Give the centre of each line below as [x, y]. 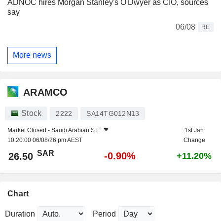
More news [32, 55]
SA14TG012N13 [113, 113]
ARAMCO [46, 92]
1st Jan [194, 130]
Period [104, 214]
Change [194, 140]
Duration [20, 214]
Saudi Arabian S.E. [76, 130]
